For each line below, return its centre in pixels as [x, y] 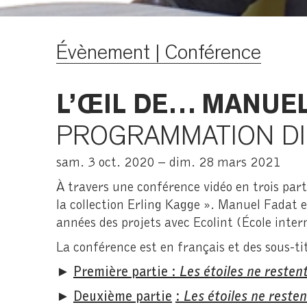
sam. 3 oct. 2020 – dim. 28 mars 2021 [168, 161]
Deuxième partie [122, 296]
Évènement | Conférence [158, 52]
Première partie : [126, 271]
